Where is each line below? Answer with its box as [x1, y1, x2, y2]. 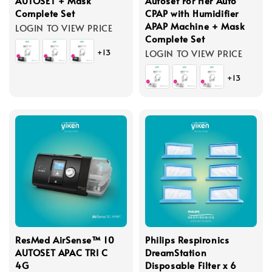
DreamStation [145, 245, 207, 259]
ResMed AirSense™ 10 [15, 233, 115, 246]
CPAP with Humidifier [145, 6, 239, 19]
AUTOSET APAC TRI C [15, 245, 108, 259]
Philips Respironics [145, 233, 229, 246]
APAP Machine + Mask [145, 19, 245, 32]
